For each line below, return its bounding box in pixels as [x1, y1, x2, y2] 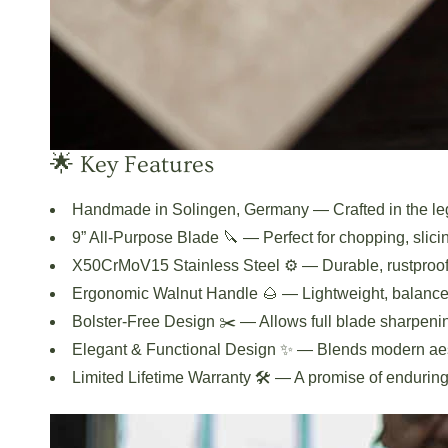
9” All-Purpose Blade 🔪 [72, 228, 239, 246]
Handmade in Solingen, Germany [72, 200, 313, 218]
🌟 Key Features [50, 150, 214, 178]
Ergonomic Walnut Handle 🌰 [72, 284, 278, 302]
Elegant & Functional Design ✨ [72, 340, 293, 358]
